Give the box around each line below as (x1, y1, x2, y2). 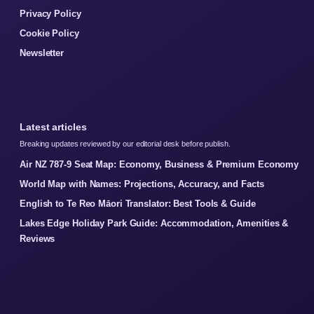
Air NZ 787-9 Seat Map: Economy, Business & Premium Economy (20, 159, 299, 170)
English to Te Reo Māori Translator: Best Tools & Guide (20, 198, 256, 210)
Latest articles (20, 121, 87, 133)
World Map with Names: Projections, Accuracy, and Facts (20, 179, 264, 190)
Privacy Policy (20, 8, 81, 20)
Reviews (20, 233, 55, 245)
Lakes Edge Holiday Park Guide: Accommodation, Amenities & (20, 218, 289, 229)
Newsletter (20, 48, 64, 59)
